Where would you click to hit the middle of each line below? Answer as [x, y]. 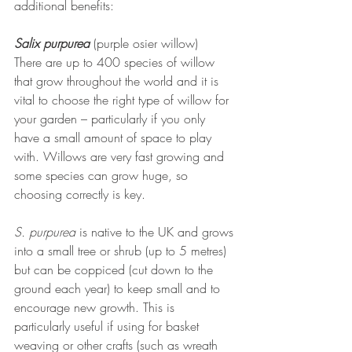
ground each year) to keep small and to [119, 289]
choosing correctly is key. [80, 194]
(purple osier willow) [146, 44]
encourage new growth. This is [96, 308]
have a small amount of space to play [115, 138]
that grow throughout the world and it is [118, 81]
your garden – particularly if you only [112, 119]
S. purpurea [47, 232]
